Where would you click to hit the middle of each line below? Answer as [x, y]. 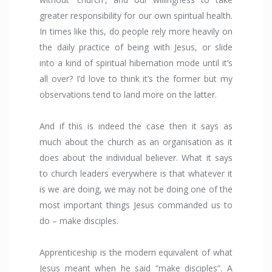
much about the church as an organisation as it [136, 142]
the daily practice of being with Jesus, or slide [136, 47]
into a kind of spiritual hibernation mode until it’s [136, 63]
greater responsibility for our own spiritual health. [136, 16]
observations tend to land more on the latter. [129, 95]
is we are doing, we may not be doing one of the [136, 189]
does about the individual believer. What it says [136, 158]
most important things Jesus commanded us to [136, 205]
